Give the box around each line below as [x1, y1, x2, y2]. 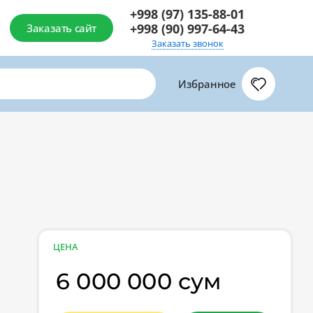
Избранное [177, 77, 236, 91]
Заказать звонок [151, 36, 224, 50]
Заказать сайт [27, 21, 96, 35]
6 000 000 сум [56, 267, 222, 295]
